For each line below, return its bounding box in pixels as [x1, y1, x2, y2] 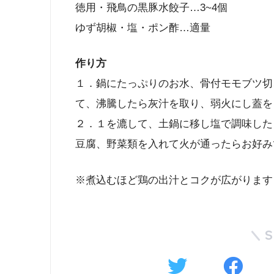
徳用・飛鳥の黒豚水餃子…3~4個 [75, 1, 228, 13]
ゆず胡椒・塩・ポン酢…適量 [75, 21, 210, 34]
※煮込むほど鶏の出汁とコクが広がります [75, 174, 273, 186]
